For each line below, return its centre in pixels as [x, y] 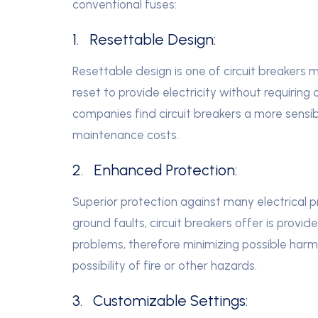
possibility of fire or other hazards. [165, 265]
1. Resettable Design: [144, 39]
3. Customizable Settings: [160, 300]
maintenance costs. [126, 135]
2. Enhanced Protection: [155, 170]
